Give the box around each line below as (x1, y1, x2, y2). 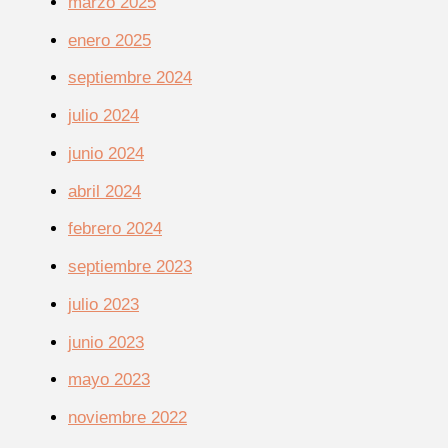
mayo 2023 (68, 370, 150, 390)
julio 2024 (68, 106, 139, 126)
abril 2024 (68, 181, 141, 201)
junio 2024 (68, 143, 144, 163)
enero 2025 (68, 30, 151, 50)
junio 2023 (68, 332, 144, 352)
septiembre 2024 (68, 68, 192, 88)
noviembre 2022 (68, 408, 187, 428)
